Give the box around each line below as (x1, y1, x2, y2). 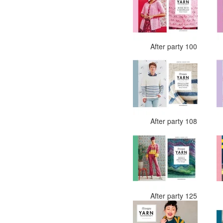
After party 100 (150, 41, 199, 51)
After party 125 (150, 191, 199, 201)
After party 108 (150, 116, 199, 126)
